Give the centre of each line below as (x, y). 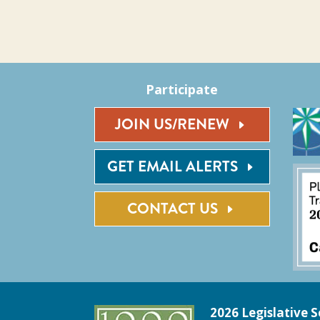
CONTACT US (172, 209)
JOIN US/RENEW (172, 125)
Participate (182, 90)
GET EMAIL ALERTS (172, 167)
